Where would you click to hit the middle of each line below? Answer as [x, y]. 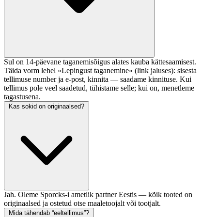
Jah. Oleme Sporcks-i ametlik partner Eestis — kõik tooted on [98, 194]
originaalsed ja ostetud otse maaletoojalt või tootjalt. [82, 203]
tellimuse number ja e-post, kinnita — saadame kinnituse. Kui [98, 79]
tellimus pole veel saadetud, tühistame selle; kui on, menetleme [99, 88]
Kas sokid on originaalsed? [46, 106]
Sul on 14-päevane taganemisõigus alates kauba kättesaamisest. [100, 62]
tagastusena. [22, 97]
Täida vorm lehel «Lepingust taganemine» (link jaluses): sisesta [100, 70]
